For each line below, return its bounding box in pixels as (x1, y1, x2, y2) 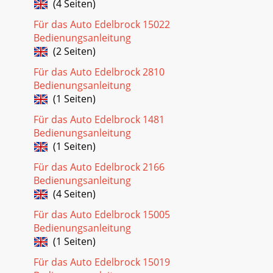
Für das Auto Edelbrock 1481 (34, 112, 165, 126)
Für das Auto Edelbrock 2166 (34, 160, 165, 174)
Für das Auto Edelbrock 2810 (34, 65, 165, 79)
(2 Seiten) (48, 44, 96, 58)
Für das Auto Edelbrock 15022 (34, 17, 170, 31)
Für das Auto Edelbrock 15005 (34, 207, 170, 221)
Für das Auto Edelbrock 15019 (34, 255, 170, 269)
